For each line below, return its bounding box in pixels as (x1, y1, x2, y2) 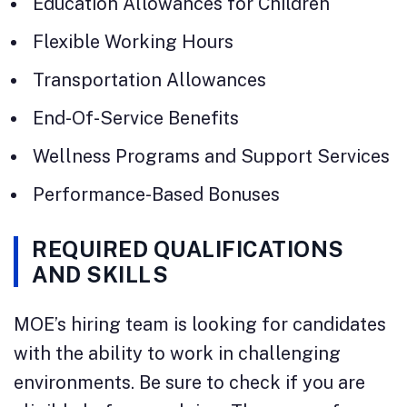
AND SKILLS (32, 261, 168, 287)
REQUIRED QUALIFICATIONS (32, 235, 344, 262)
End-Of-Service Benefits (33, 106, 239, 129)
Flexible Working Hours (33, 30, 233, 53)
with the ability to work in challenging (14, 342, 341, 364)
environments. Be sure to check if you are (14, 371, 365, 393)
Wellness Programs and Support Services (33, 144, 390, 167)
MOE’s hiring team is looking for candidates (14, 313, 386, 335)
